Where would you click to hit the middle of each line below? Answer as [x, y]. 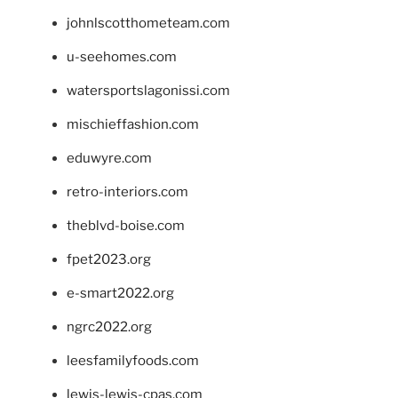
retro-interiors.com [127, 191]
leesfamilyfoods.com [133, 360]
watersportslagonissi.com [148, 90]
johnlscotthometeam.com [148, 23]
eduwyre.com [109, 158]
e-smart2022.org [120, 293]
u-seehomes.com [122, 56]
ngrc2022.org [109, 326]
